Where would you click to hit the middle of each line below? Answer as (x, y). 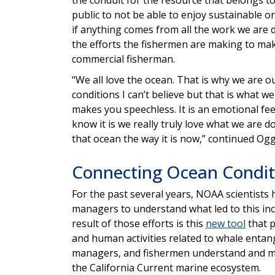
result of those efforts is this (139, 223)
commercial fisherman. (123, 59)
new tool (226, 223)
